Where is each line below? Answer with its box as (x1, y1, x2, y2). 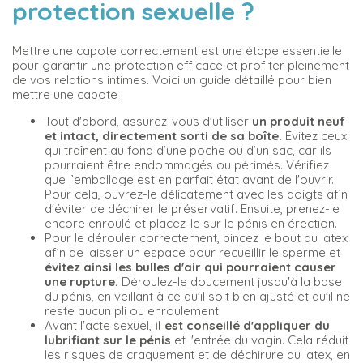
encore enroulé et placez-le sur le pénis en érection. (45, 215, 337, 231)
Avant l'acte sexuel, (45, 317, 155, 333)
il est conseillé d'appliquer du (155, 317, 330, 333)
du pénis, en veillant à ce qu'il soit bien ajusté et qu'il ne (45, 288, 350, 304)
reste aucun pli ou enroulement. (45, 302, 221, 318)
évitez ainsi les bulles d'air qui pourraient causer (45, 258, 336, 275)
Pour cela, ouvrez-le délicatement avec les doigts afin (45, 186, 348, 202)
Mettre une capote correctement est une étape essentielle (12, 42, 342, 58)
